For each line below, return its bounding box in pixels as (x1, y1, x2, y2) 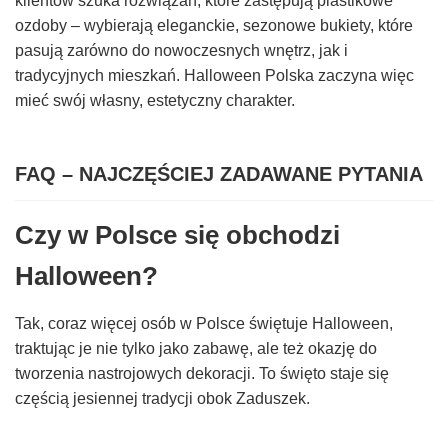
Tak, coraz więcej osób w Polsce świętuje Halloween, (15, 314, 393, 332)
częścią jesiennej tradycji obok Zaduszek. (15, 389, 310, 407)
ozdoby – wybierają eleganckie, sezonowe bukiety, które (15, 17, 413, 35)
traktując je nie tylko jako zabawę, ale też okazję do (15, 339, 377, 357)
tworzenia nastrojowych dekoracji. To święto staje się (15, 364, 389, 382)
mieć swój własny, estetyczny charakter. (15, 92, 295, 110)
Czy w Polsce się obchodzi (15, 220, 340, 249)
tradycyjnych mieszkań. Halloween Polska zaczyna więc (15, 67, 414, 85)
